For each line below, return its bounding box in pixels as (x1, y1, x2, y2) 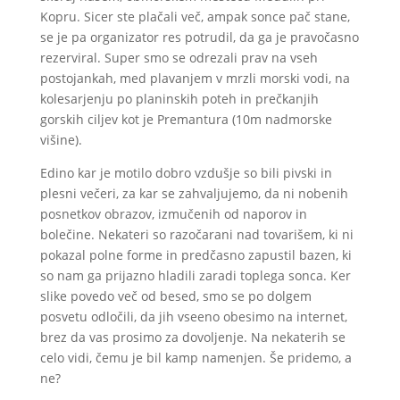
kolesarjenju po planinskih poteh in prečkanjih (39, 90, 319, 107)
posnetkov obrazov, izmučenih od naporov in (39, 205, 307, 222)
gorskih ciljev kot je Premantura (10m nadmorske (39, 111, 332, 128)
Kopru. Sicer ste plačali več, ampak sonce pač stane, (39, 8, 350, 25)
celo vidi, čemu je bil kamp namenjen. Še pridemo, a (39, 349, 352, 366)
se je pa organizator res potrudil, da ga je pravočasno (39, 29, 359, 46)
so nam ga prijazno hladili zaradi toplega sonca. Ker (39, 267, 351, 284)
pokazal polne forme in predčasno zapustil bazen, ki (39, 246, 352, 263)
